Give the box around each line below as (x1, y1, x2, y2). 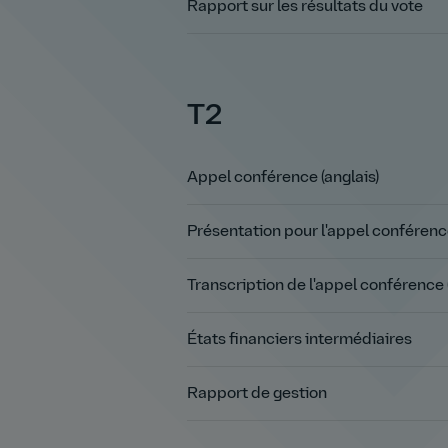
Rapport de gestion (187, 385, 327, 402)
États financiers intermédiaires (187, 331, 412, 348)
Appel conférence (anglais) (187, 169, 379, 186)
